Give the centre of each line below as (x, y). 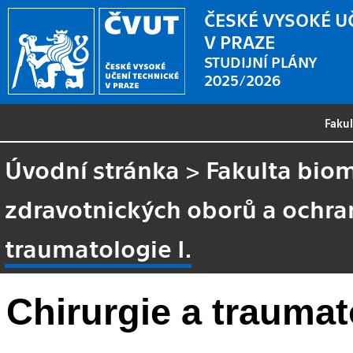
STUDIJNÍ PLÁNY (261, 61)
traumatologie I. (98, 247)
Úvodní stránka (93, 168)
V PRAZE (240, 41)
